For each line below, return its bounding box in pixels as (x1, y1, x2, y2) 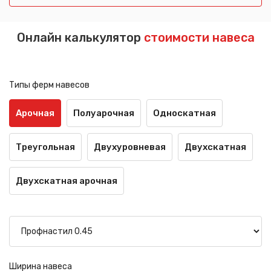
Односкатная (153, 107, 216, 119)
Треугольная (16, 141, 75, 152)
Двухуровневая (94, 141, 166, 152)
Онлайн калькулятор (16, 30, 144, 45)
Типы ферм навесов (9, 79, 90, 90)
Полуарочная (73, 107, 134, 119)
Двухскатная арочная (16, 175, 117, 186)
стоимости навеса (143, 30, 255, 45)
